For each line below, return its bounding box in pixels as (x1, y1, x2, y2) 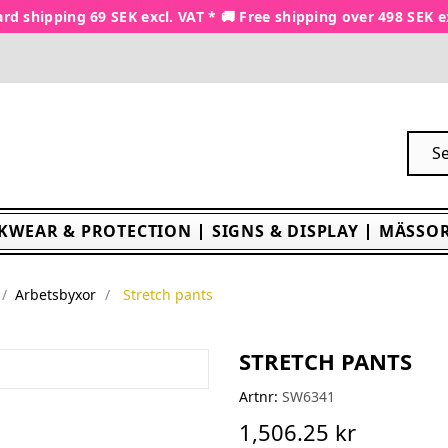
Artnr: (239, 387, 278, 406)
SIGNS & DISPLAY (211, 220, 359, 242)
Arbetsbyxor (15, 285, 97, 304)
